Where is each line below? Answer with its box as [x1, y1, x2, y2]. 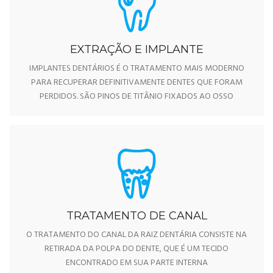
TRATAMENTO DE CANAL [66, 208, 207, 222]
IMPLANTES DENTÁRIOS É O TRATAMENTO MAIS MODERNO [29, 61, 244, 76]
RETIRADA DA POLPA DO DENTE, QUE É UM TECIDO [44, 241, 229, 256]
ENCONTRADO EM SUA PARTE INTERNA [65, 255, 208, 270]
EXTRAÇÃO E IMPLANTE [69, 42, 204, 56]
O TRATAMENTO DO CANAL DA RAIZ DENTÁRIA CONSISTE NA [26, 227, 247, 242]
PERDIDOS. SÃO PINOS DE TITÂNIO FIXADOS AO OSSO [40, 89, 233, 104]
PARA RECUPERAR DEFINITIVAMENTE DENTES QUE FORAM [30, 75, 243, 90]
